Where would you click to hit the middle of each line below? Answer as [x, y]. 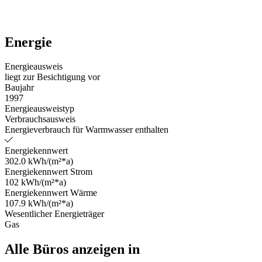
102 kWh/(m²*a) [35, 182]
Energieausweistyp [39, 109]
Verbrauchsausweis [40, 119]
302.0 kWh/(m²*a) [39, 161]
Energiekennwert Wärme [51, 193]
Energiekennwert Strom [49, 172]
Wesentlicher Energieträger [54, 214]
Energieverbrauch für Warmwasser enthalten [87, 130]
